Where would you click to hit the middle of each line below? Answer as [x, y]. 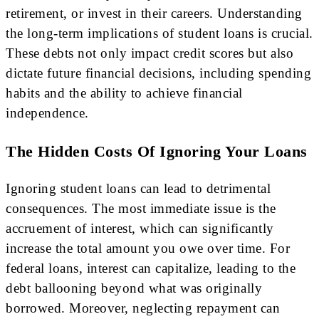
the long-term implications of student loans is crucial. [159, 33]
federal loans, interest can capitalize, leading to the [151, 268]
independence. [47, 113]
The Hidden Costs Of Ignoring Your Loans [157, 151]
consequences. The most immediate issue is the [141, 208]
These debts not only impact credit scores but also [150, 53]
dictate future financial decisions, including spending [158, 73]
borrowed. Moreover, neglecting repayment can [143, 308]
